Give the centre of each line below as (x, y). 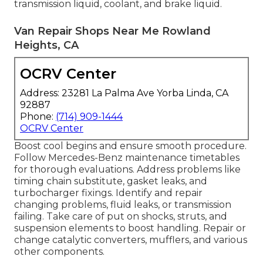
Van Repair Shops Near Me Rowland (112, 31)
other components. (59, 251)
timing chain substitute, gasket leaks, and (111, 181)
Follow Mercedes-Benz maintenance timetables (127, 157)
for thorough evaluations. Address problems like (127, 169)
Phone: (38, 116)
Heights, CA (46, 45)
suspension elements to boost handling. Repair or (130, 228)
